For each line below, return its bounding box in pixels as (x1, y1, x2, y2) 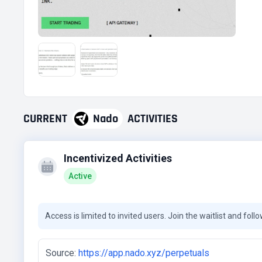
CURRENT (23, 111, 67, 126)
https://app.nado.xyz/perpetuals (78, 247, 209, 258)
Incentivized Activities (64, 152, 172, 164)
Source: (46, 247, 76, 258)
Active (68, 171, 92, 181)
